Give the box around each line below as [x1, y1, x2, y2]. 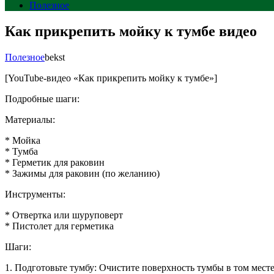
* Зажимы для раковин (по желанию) [5, 168, 160, 179]
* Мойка [5, 135, 40, 146]
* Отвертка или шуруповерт [5, 209, 123, 220]
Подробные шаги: [5, 93, 80, 104]
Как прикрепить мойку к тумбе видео [5, 23, 257, 39]
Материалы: [5, 114, 55, 125]
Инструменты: [5, 188, 65, 199]
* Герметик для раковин [5, 157, 105, 168]
